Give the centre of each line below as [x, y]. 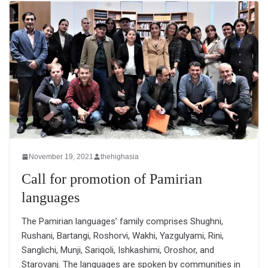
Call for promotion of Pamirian [112, 179]
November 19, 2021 [61, 156]
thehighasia [120, 156]
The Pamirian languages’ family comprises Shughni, [122, 221]
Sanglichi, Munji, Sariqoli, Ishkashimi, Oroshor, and [118, 250]
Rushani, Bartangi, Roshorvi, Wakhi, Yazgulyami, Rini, [123, 235]
